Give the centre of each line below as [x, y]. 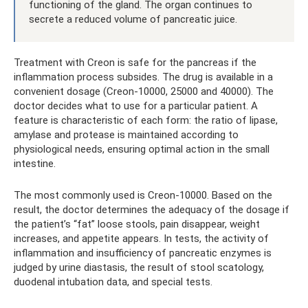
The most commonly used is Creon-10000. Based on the [143, 195]
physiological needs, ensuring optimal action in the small [142, 149]
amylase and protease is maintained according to [126, 134]
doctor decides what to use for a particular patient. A [136, 106]
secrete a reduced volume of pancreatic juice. [133, 19]
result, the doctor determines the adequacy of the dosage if [152, 209]
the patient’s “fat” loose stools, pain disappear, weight [137, 224]
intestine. [35, 163]
